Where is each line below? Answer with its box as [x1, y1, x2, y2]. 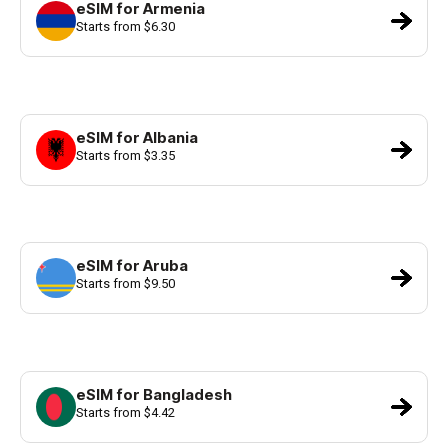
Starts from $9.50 [76, 276, 175, 292]
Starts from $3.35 [76, 147, 175, 163]
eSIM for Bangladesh [76, 385, 232, 404]
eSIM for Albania [76, 128, 198, 147]
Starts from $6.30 [76, 19, 175, 35]
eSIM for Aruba [76, 257, 188, 276]
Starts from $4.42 [76, 404, 175, 420]
